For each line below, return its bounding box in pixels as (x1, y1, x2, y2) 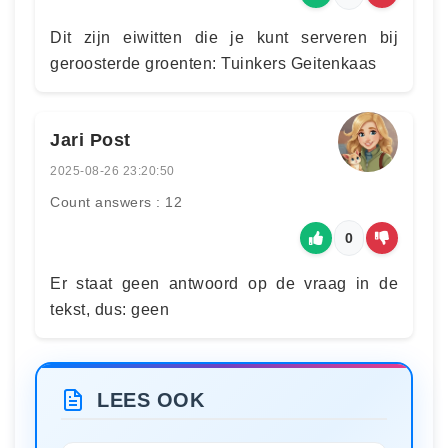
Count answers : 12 (50, 193, 182, 210)
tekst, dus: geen (50, 300, 169, 318)
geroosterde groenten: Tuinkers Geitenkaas (50, 54, 377, 72)
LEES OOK (97, 388, 204, 411)
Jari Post (50, 129, 131, 150)
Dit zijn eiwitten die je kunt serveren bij (50, 28, 398, 46)
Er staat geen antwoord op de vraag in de (50, 274, 398, 292)
